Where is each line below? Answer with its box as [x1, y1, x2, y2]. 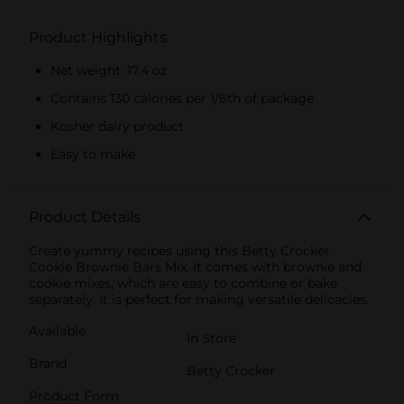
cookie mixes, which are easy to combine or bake [29, 275, 337, 292]
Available [29, 323, 86, 340]
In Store [187, 330, 236, 347]
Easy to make [50, 146, 135, 163]
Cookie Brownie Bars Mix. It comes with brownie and [29, 259, 362, 276]
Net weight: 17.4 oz [50, 62, 167, 79]
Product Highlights [29, 29, 167, 47]
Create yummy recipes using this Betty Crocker [29, 243, 330, 260]
